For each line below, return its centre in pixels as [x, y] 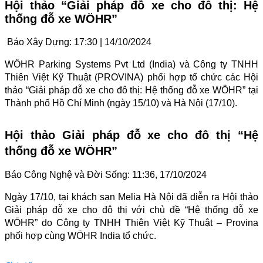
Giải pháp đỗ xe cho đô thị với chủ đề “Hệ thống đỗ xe [131, 210]
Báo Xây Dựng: [39, 42]
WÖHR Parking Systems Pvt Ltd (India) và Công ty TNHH [131, 64]
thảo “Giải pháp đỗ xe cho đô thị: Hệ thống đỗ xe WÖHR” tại [131, 90]
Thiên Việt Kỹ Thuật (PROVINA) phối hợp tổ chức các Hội [131, 77]
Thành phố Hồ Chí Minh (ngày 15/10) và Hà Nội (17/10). [121, 103]
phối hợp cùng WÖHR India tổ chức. [80, 235]
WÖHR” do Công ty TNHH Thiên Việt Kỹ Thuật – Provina [131, 222]
